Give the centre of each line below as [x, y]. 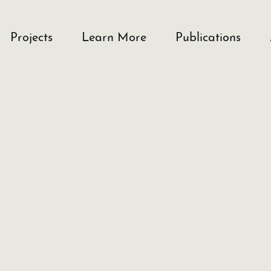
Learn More [114, 38]
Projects [31, 38]
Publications [208, 38]
